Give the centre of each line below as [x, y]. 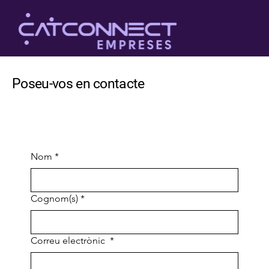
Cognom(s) [54, 199]
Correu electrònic [69, 241]
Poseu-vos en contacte [78, 84]
